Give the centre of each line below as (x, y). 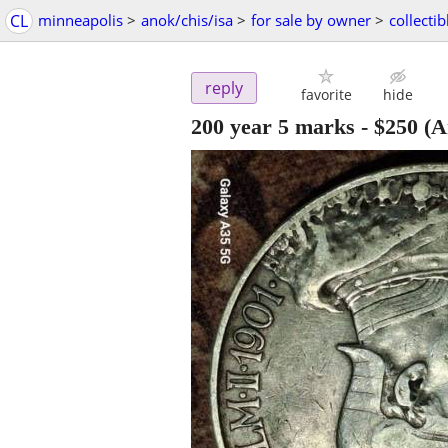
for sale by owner (311, 20)
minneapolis (80, 20)
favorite (326, 95)
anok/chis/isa (187, 20)
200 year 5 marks (273, 127)
